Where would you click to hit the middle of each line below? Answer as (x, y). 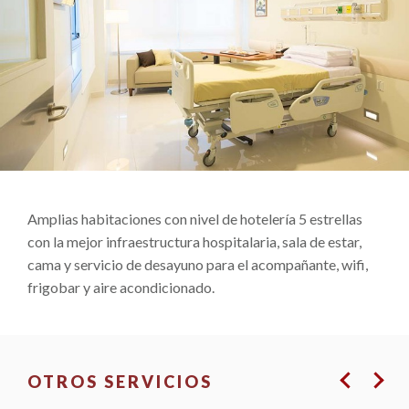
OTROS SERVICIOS (120, 381)
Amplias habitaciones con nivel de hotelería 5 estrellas (195, 218)
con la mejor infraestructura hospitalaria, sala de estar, (194, 241)
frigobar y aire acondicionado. (121, 287)
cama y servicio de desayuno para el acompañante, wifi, (198, 264)
